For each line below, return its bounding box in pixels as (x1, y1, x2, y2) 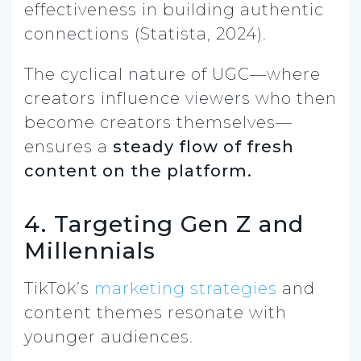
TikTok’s (24, 278, 94, 298)
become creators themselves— (24, 112, 293, 132)
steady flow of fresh (113, 136, 294, 156)
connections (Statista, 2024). (24, 23, 267, 44)
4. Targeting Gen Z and (24, 210, 304, 238)
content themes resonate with (24, 302, 287, 322)
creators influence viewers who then (24, 88, 337, 108)
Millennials (24, 236, 156, 264)
